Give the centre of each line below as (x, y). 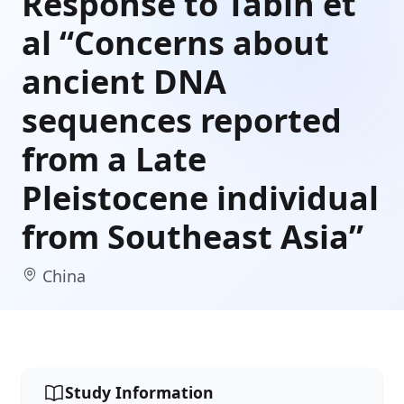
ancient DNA (124, 81)
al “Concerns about (175, 42)
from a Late (114, 159)
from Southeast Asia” (193, 236)
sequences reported (182, 120)
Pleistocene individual (200, 197)
